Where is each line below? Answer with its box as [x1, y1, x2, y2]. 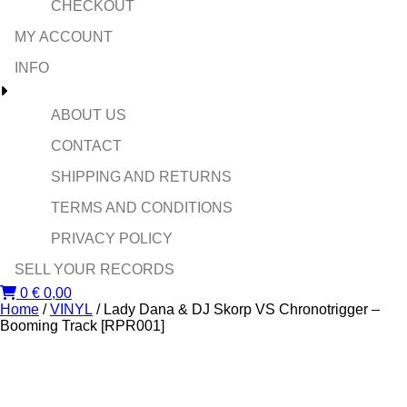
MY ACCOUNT [15, 29, 113, 45]
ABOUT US [51, 107, 126, 123]
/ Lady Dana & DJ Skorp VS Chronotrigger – [93, 302, 380, 317]
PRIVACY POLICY [51, 231, 173, 246]
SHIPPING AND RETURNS [51, 169, 232, 184]
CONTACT [51, 138, 122, 154]
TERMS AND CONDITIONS [51, 200, 233, 215]
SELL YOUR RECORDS [15, 262, 174, 277]
